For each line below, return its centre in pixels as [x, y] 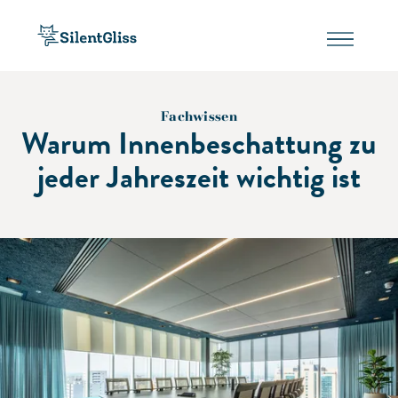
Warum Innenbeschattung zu [199, 143]
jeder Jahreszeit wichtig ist [199, 177]
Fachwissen [199, 116]
